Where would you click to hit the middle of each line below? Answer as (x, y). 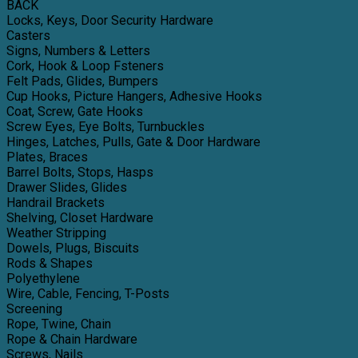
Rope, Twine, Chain (59, 324)
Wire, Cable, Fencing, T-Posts (88, 294)
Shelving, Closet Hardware (80, 218)
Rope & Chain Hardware (72, 339)
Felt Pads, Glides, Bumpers (82, 81)
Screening (34, 309)
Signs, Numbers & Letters (78, 51)
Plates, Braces (47, 157)
